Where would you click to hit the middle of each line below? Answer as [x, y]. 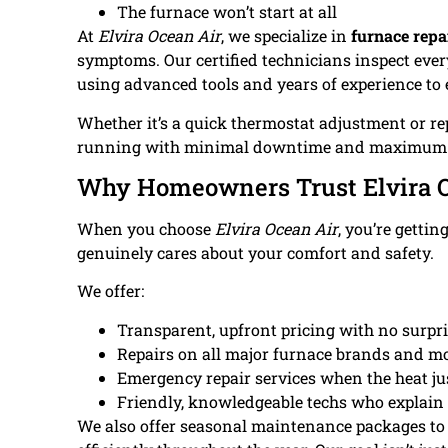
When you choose [146, 229]
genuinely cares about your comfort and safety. [255, 253]
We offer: [110, 291]
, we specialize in [286, 36]
